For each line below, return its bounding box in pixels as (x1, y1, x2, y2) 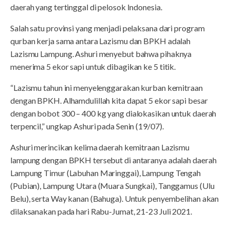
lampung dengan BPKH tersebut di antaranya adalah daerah (10, 155, 217, 165)
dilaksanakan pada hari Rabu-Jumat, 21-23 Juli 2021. (10, 206, 192, 217)
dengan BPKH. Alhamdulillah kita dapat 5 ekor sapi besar (10, 95, 208, 106)
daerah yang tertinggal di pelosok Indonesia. (10, 2, 162, 12)
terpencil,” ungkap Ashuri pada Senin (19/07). (10, 121, 164, 131)
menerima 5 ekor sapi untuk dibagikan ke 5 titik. (10, 62, 176, 72)
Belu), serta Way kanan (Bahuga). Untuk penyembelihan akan (10, 194, 219, 204)
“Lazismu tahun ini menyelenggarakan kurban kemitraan (10, 83, 203, 93)
